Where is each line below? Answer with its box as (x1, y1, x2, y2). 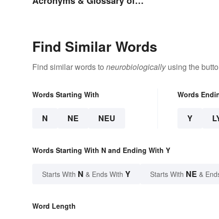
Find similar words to (32, 61, 106, 73)
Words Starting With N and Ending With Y (32, 145, 170, 155)
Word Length (32, 201, 76, 211)
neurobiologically (106, 61, 166, 73)
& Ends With (84, 169, 125, 179)
